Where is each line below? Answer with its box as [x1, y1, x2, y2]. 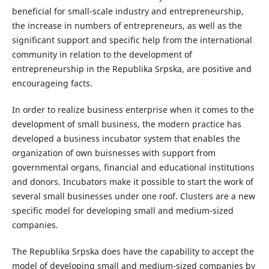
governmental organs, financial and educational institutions [11, 162, 255, 174]
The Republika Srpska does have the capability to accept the [11, 246, 254, 258]
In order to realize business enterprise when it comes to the [11, 104, 254, 116]
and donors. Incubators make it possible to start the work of [11, 176, 253, 188]
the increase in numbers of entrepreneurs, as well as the [11, 20, 242, 32]
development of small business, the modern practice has [11, 118, 241, 130]
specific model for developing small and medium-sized [11, 205, 234, 217]
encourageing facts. [11, 77, 92, 89]
